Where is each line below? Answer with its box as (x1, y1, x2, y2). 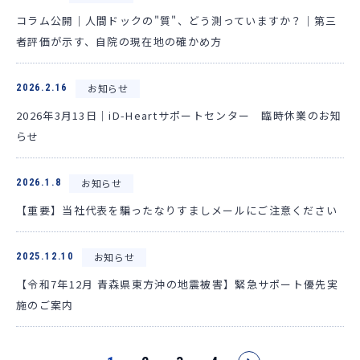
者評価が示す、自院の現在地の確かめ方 (16, 33, 223, 49)
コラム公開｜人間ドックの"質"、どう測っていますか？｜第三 (16, 12, 337, 28)
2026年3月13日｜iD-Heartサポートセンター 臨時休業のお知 (16, 107, 342, 123)
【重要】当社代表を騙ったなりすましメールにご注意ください (16, 202, 338, 218)
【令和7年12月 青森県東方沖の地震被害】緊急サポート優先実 (16, 276, 338, 292)
